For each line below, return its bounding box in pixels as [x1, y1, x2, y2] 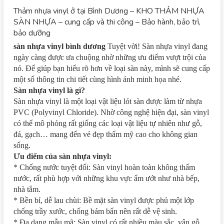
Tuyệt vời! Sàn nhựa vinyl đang [107, 41, 207, 50]
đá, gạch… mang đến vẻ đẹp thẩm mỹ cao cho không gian [13, 129, 197, 138]
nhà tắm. [13, 184, 40, 193]
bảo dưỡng [13, 27, 50, 38]
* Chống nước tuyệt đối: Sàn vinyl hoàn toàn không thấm [13, 162, 195, 171]
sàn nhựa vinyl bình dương [13, 41, 107, 50]
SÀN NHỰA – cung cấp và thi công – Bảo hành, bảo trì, [13, 16, 200, 27]
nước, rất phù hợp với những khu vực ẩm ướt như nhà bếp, [13, 173, 199, 182]
